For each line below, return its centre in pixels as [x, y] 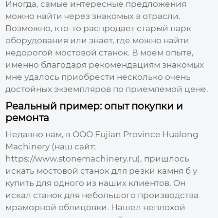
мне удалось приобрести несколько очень [98, 77]
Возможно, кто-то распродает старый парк [99, 28]
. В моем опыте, [161, 52]
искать [21, 171]
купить [20, 183]
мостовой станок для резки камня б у [117, 171]
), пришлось [163, 158]
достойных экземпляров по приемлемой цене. [107, 89]
